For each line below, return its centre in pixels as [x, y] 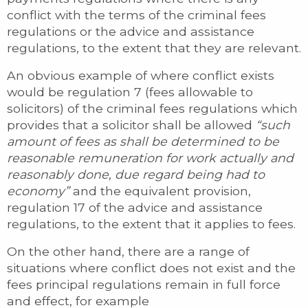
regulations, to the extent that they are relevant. [154, 48]
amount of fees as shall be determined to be [143, 141]
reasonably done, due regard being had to [136, 174]
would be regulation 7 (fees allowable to [130, 92]
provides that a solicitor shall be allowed [131, 125]
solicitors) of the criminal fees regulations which [152, 108]
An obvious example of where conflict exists [141, 75]
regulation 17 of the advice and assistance [135, 207]
